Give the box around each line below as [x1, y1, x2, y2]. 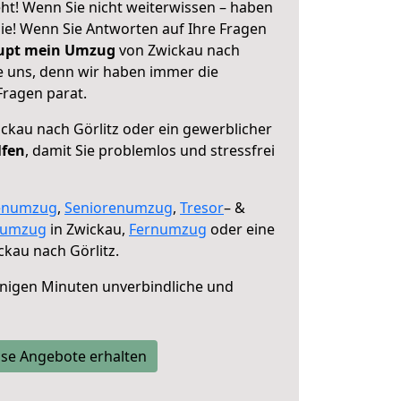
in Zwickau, [47, 219, 129, 239]
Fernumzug [129, 219, 207, 239]
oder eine [207, 219, 275, 239]
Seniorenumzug [64, 198, 173, 218]
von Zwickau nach [115, 40, 240, 60]
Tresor [180, 198, 224, 218]
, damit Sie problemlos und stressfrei [25, 141, 275, 160]
